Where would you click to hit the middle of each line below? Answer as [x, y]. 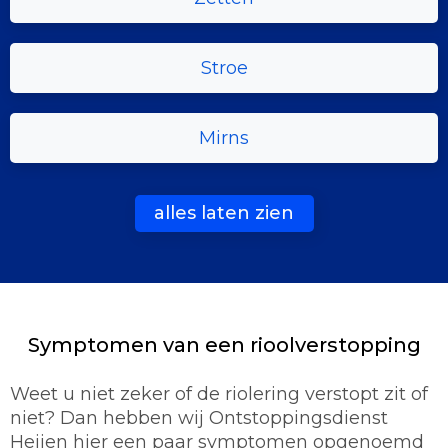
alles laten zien [224, 213]
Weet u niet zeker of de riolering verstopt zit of [219, 394]
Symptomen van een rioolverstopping [224, 345]
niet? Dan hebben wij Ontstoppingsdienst [199, 418]
